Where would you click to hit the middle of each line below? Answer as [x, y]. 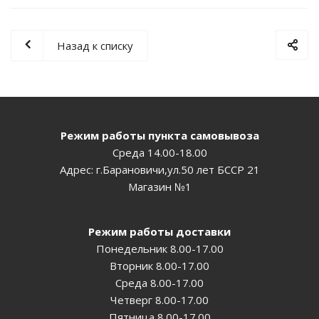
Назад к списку [95, 46]
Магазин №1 [159, 187]
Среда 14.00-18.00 [159, 153]
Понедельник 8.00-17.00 [159, 249]
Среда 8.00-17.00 [159, 283]
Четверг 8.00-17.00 [159, 300]
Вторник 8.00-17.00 [159, 266]
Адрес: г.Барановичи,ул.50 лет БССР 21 [159, 170]
